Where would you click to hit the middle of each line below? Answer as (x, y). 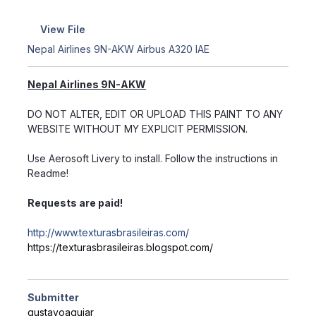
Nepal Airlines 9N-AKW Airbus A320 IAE (119, 49)
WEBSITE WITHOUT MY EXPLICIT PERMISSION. (138, 129)
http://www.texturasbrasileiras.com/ (109, 233)
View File (62, 29)
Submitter (54, 298)
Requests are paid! (75, 203)
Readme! (48, 174)
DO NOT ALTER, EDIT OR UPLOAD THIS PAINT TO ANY (156, 114)
